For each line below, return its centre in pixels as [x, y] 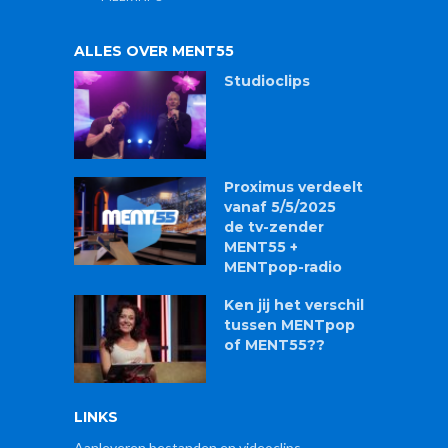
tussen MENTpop [289, 325]
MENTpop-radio [283, 267]
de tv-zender [274, 227]
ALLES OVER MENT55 [154, 51]
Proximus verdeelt [293, 187]
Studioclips [267, 81]
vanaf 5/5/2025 [280, 207]
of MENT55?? [274, 345]
